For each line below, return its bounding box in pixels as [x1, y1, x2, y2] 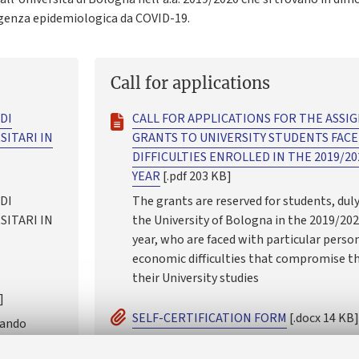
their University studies [132, 268, 260, 287]
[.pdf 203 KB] [160, 167, 232, 186]
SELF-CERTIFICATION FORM [132, 309, 288, 328]
